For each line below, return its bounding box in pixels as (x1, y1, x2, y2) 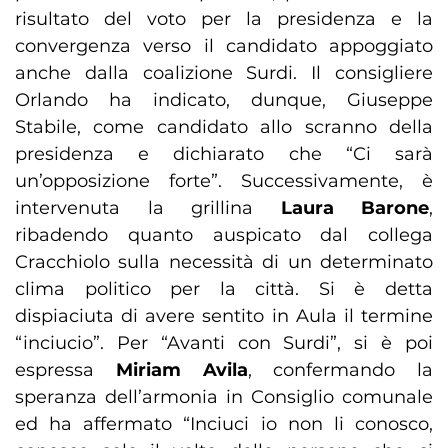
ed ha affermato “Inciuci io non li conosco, (15, 413, 433, 436)
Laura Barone (280, 197, 429, 220)
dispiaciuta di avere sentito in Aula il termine (15, 305, 433, 328)
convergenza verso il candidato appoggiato (15, 35, 433, 58)
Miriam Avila (115, 359, 248, 382)
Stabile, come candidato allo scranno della (15, 116, 433, 139)
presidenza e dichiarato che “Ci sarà (15, 143, 433, 166)
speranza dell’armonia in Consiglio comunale (15, 386, 433, 409)
